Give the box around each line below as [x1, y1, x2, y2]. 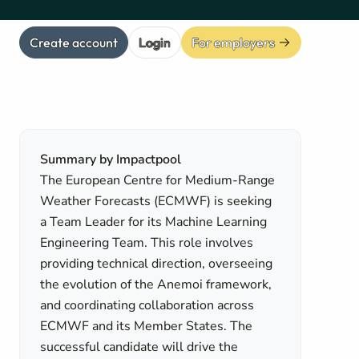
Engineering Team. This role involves [40, 234, 254, 252]
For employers [192, 34, 275, 50]
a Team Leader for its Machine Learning [40, 213, 268, 231]
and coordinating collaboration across [40, 296, 255, 314]
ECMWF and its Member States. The [40, 317, 253, 335]
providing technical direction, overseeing [40, 255, 273, 272]
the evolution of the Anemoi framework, [40, 276, 272, 293]
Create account [30, 34, 118, 50]
